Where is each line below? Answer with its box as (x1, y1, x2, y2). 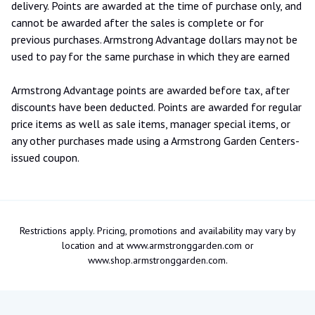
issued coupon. (11, 150, 79, 165)
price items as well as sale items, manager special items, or (11, 116, 290, 131)
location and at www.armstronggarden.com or (61, 238, 254, 252)
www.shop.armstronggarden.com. (87, 253, 228, 266)
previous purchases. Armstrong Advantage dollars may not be (11, 32, 297, 46)
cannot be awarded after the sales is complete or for (11, 15, 264, 30)
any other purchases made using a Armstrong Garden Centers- (11, 133, 300, 148)
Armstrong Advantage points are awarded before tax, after (11, 82, 290, 97)
